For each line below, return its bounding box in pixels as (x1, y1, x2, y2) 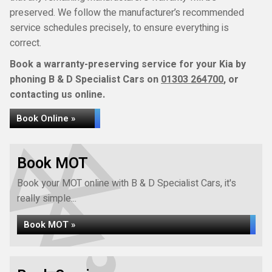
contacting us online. (10, 87, 105, 102)
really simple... (17, 191, 76, 206)
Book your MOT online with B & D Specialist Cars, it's (17, 176, 236, 191)
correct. (10, 36, 41, 50)
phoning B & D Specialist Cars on (10, 72, 161, 87)
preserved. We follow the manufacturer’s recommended (10, 5, 244, 20)
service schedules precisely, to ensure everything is (10, 21, 229, 35)
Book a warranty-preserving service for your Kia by (10, 57, 246, 72)
